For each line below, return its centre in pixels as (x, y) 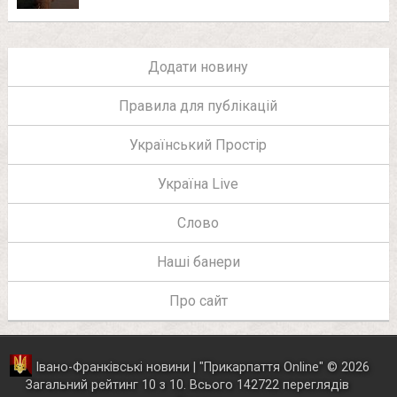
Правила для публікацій (198, 105)
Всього (214, 385)
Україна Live (198, 183)
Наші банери (198, 261)
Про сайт (198, 300)
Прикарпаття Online (261, 367)
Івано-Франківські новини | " (119, 367)
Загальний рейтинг (84, 385)
